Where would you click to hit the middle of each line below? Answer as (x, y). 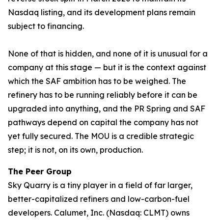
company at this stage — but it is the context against (107, 67)
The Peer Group (40, 171)
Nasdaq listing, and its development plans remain (102, 12)
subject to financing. (46, 26)
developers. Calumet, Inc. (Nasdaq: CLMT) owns (99, 213)
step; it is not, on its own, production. (75, 150)
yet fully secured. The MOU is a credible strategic (101, 136)
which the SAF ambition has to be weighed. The (97, 81)
